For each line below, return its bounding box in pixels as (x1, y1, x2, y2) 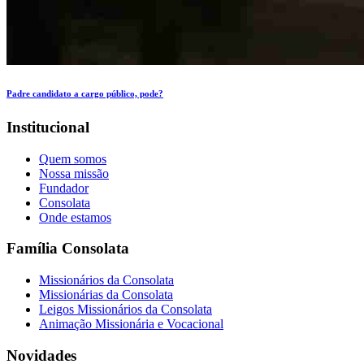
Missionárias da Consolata (39, 287, 173, 301)
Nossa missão (39, 166, 109, 180)
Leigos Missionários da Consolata (39, 301, 212, 316)
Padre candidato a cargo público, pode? (6, 88, 163, 98)
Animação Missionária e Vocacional (39, 316, 223, 331)
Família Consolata (6, 240, 129, 258)
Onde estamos (39, 210, 111, 224)
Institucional (6, 118, 89, 136)
